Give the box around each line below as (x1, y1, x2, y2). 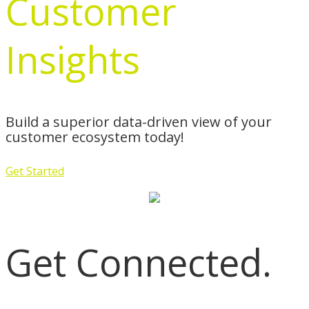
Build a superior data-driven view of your (6, 112, 272, 131)
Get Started (6, 163, 64, 179)
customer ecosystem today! (6, 127, 184, 146)
